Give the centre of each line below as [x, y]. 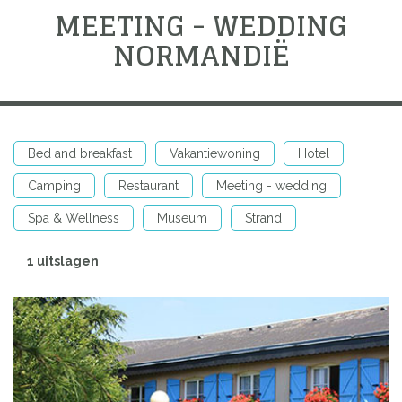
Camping [54, 185]
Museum [182, 218]
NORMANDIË [201, 55]
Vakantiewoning [215, 153]
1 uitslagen [63, 261]
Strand [263, 218]
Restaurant [149, 185]
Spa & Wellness [74, 218]
